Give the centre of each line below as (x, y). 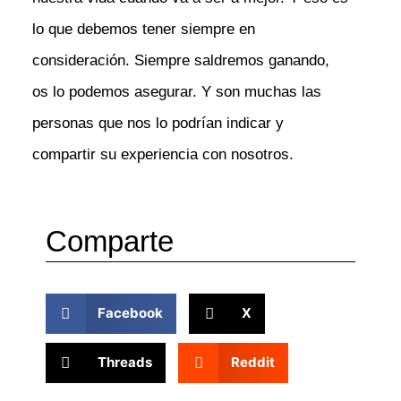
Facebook (131, 313)
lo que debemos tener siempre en (143, 29)
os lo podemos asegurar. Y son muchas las (176, 91)
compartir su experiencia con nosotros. (162, 154)
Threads (125, 363)
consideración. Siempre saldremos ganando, (180, 60)
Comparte (109, 242)
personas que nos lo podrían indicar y (158, 123)
